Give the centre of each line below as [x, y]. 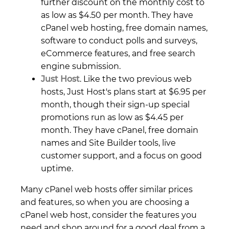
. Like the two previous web [136, 79]
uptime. [57, 168]
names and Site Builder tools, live [108, 143]
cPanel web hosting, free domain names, [124, 28]
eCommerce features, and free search [118, 53]
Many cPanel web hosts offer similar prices [107, 189]
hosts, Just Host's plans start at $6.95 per [123, 91]
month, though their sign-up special [115, 104]
